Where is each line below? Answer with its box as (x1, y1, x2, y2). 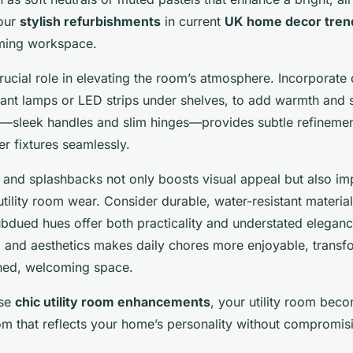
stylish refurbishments (20, 13, 161, 29)
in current (161, 13, 225, 29)
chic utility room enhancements (15, 293, 210, 310)
